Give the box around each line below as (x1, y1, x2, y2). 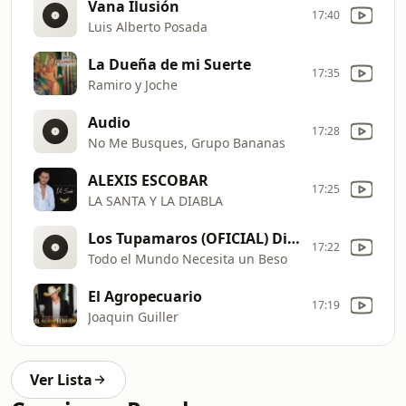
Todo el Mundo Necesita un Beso (88, 249, 287, 267)
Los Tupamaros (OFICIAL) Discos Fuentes (287, 227, 300, 248)
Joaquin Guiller (88, 307, 179, 325)
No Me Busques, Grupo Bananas (88, 133, 285, 151)
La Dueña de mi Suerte (88, 53, 251, 74)
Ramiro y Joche (88, 75, 178, 93)
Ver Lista (30, 370, 92, 390)
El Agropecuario (88, 285, 202, 306)
